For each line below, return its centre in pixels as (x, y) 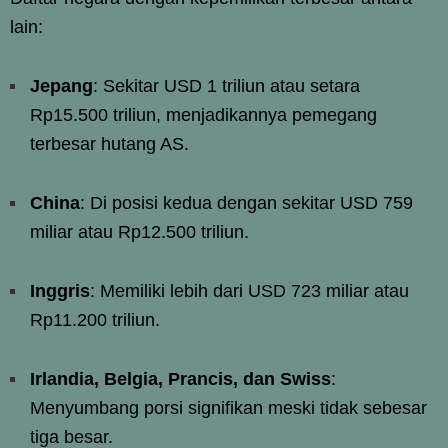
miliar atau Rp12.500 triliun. (139, 231)
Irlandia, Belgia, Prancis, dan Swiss (180, 378)
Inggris (60, 290)
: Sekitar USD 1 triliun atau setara (226, 85)
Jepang (61, 85)
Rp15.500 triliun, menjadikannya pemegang (203, 114)
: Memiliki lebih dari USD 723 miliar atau (249, 290)
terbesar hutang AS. (109, 143)
